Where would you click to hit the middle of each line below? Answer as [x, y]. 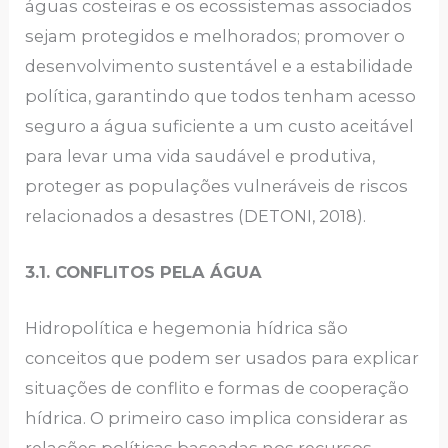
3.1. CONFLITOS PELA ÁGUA [144, 271]
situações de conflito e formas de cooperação [217, 388]
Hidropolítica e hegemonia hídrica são [187, 328]
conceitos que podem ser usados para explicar [222, 358]
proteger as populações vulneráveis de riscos [217, 185]
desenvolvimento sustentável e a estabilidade [219, 65]
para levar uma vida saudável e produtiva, [200, 155]
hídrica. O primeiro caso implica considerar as [217, 418]
